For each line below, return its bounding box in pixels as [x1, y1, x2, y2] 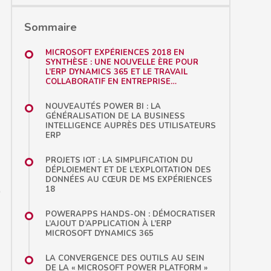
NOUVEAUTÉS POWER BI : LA [45, 101, 161, 112]
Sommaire [24, 20, 77, 34]
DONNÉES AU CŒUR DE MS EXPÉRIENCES [45, 174, 212, 185]
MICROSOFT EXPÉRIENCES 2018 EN [45, 47, 184, 58]
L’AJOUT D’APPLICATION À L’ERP [45, 218, 172, 229]
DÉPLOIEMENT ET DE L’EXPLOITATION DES [45, 165, 211, 175]
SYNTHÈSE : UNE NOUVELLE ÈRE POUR [45, 57, 198, 68]
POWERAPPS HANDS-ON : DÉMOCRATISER [45, 209, 215, 220]
